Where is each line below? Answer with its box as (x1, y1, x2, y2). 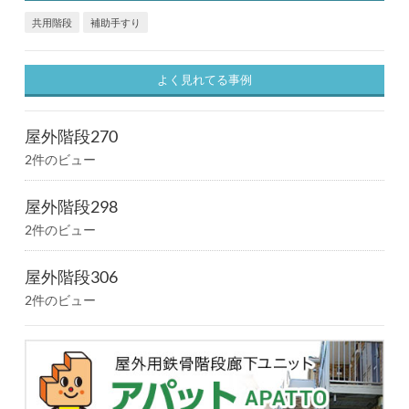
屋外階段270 (24, 126, 118, 147)
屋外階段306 (24, 267, 118, 288)
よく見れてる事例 (157, 72, 252, 88)
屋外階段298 (24, 196, 118, 217)
